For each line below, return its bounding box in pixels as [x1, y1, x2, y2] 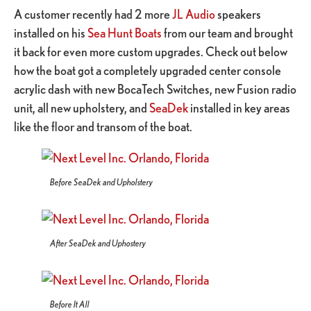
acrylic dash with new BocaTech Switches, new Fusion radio [14, 81, 296, 96]
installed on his [14, 25, 87, 40]
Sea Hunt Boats [87, 25, 162, 40]
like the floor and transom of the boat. [14, 119, 192, 133]
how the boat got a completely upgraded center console [14, 62, 281, 77]
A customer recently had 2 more [14, 6, 172, 21]
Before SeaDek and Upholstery [50, 176, 153, 187]
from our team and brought [162, 25, 293, 40]
